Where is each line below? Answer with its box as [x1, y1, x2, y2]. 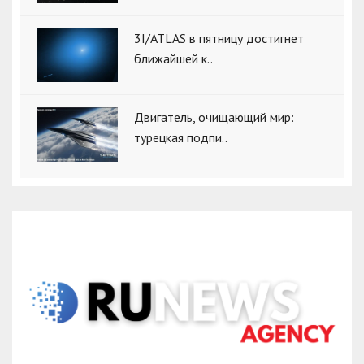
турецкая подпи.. [134, 129, 227, 146]
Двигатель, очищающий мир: [134, 109, 294, 126]
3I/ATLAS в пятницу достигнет [134, 29, 304, 46]
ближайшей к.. [134, 50, 213, 67]
